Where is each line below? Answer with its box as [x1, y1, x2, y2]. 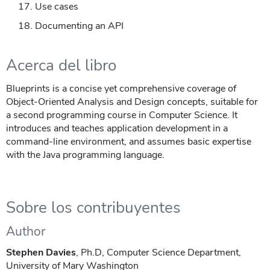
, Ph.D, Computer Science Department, [76, 245, 241, 259]
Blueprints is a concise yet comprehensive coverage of [6, 81, 236, 95]
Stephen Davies [6, 245, 76, 259]
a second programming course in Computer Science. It [6, 108, 237, 122]
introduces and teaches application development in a [6, 121, 228, 135]
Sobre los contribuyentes [6, 196, 181, 218]
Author [6, 222, 46, 240]
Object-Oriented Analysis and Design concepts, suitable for [6, 95, 258, 108]
